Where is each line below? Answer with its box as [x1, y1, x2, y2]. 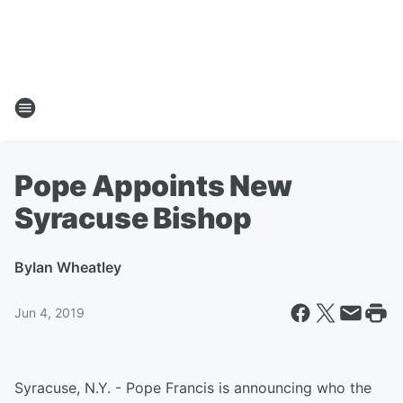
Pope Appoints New [14, 168, 292, 203]
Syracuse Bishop [14, 201, 253, 236]
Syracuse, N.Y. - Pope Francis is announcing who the [14, 379, 372, 397]
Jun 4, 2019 [14, 305, 85, 320]
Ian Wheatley [32, 258, 121, 276]
